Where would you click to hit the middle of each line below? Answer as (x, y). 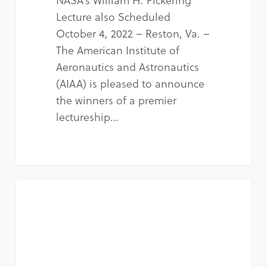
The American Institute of (117, 49)
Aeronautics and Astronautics (127, 66)
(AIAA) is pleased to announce (130, 83)
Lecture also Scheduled (113, 16)
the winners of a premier (116, 100)
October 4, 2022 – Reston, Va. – (133, 33)
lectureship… (87, 116)
